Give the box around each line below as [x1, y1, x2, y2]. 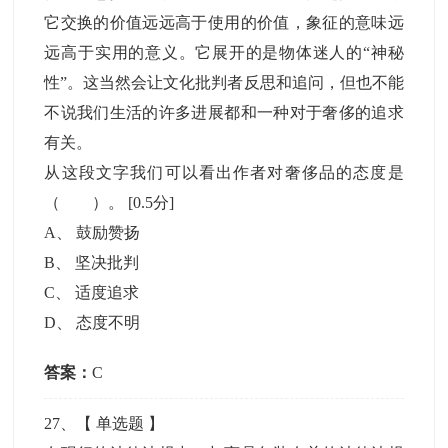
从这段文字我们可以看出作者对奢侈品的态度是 [44, 164, 404, 181]
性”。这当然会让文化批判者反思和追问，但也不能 [44, 74, 404, 91]
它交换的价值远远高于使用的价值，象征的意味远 [44, 14, 404, 31]
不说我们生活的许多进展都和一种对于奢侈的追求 [44, 104, 404, 121]
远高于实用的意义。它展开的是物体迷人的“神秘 [44, 44, 404, 61]
